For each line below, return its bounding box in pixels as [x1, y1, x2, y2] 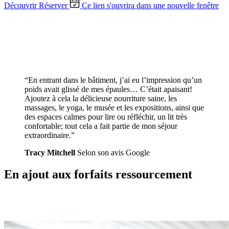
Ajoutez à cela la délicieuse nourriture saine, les [25, 94, 177, 103]
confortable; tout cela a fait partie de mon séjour [25, 121, 177, 130]
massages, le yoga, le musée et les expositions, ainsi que [25, 103, 204, 112]
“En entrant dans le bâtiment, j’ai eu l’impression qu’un [25, 75, 202, 84]
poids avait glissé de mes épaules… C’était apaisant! [25, 84, 192, 94]
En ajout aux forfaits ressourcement [4, 167, 192, 181]
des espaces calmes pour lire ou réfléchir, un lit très [25, 112, 187, 121]
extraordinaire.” [25, 130, 75, 140]
